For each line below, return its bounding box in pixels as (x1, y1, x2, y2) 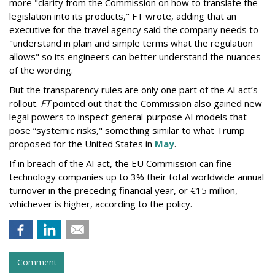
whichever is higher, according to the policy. (9, 197, 192, 210)
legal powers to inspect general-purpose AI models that (9, 110, 247, 123)
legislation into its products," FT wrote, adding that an (9, 9, 236, 22)
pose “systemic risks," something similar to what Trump (9, 123, 245, 136)
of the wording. (9, 63, 73, 76)
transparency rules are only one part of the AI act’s (43, 83, 258, 96)
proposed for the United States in (9, 137, 155, 150)
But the (9, 83, 43, 96)
